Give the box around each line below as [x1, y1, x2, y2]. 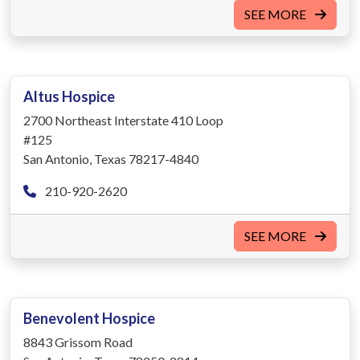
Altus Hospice [23, 87, 115, 105]
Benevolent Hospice [23, 309, 155, 327]
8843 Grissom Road [23, 333, 133, 350]
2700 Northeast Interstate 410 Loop [23, 112, 223, 128]
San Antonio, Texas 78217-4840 [23, 150, 198, 166]
